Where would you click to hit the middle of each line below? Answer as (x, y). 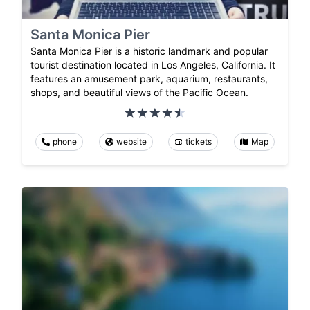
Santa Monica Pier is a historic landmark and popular (149, 51)
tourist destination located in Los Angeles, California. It (153, 65)
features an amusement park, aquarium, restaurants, (149, 79)
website (131, 142)
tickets (199, 142)
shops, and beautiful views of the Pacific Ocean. (139, 93)
